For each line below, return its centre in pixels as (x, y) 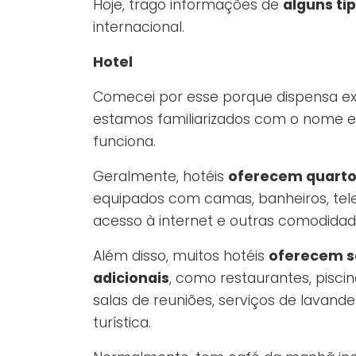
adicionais (131, 279)
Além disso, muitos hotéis (181, 256)
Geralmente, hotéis (161, 177)
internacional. (139, 27)
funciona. (124, 142)
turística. (122, 323)
